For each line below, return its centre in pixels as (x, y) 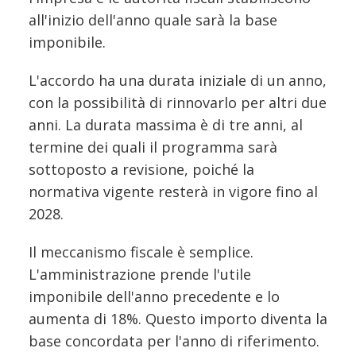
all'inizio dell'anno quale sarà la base (153, 19)
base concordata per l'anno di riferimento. (174, 341)
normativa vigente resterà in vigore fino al (173, 191)
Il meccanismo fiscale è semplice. (141, 252)
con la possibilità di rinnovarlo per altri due (178, 102)
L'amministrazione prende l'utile (140, 274)
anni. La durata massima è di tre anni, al (166, 124)
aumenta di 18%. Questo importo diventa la (178, 318)
